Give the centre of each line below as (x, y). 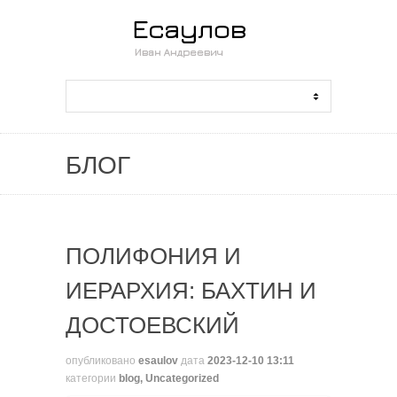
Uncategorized (182, 378)
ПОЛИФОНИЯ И (153, 256)
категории (92, 378)
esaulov (158, 361)
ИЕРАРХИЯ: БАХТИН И (191, 291)
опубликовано (102, 361)
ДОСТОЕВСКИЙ (152, 325)
